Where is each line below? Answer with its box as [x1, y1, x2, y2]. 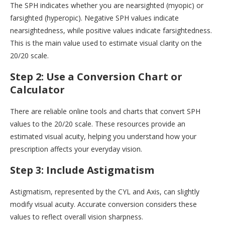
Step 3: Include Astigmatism [10, 163, 154, 177]
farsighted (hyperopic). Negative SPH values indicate [10, 13, 179, 23]
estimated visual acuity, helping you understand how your [10, 131, 196, 141]
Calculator [10, 82, 65, 96]
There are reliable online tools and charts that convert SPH [10, 106, 200, 116]
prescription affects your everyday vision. [10, 144, 142, 154]
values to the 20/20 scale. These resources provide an [10, 119, 185, 129]
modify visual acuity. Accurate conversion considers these [10, 199, 197, 209]
